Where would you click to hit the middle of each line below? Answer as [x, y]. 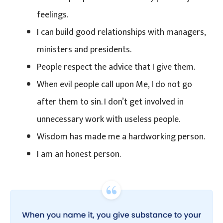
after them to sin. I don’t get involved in [110, 102]
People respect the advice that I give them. [116, 67]
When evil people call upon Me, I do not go [114, 84]
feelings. [53, 15]
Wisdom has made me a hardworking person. [121, 137]
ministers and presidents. [84, 50]
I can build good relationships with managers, [121, 32]
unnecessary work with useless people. [109, 119]
